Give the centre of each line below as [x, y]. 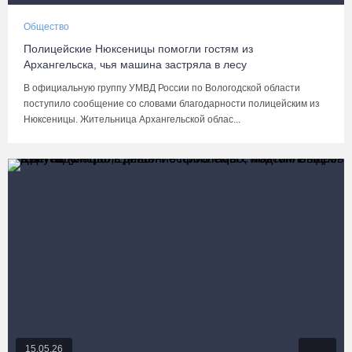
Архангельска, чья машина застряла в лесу [135, 64]
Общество [46, 27]
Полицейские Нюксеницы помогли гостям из [138, 49]
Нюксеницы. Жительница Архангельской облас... [132, 119]
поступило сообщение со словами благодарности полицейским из [172, 104]
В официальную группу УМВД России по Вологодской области [162, 88]
